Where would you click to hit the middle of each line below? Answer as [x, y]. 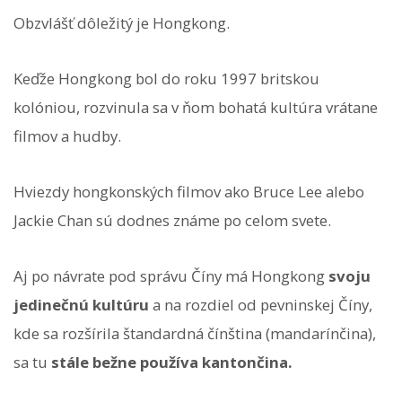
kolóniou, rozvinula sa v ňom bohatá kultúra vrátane [196, 107]
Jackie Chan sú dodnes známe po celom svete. [172, 220]
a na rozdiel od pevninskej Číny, [261, 305]
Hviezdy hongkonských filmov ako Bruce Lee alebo [189, 191]
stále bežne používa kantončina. [172, 363]
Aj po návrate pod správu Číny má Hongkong [171, 276]
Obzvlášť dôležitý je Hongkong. [122, 22]
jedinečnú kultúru [81, 305]
